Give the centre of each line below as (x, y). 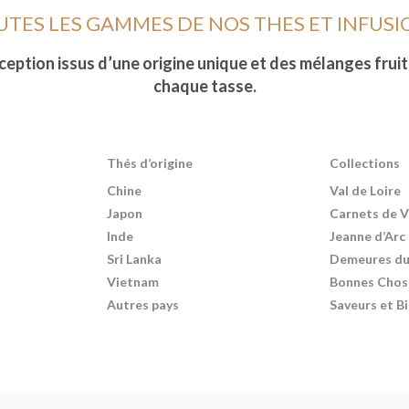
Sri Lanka (134, 259)
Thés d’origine (149, 163)
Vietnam (132, 282)
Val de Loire (366, 190)
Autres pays (142, 304)
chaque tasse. (204, 86)
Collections (365, 163)
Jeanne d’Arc (368, 236)
